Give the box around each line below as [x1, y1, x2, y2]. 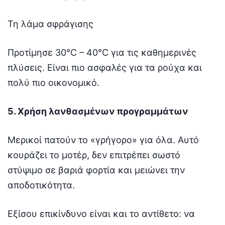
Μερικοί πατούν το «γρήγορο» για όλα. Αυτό [8, 135, 199, 146]
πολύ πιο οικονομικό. [8, 77, 99, 88]
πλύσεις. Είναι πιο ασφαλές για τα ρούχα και [8, 62, 202, 73]
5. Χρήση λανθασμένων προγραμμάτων [8, 106, 188, 117]
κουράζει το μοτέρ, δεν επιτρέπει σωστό [8, 150, 180, 161]
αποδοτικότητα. [8, 180, 75, 191]
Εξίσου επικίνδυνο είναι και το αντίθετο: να [8, 208, 195, 219]
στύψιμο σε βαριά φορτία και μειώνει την [8, 165, 185, 176]
